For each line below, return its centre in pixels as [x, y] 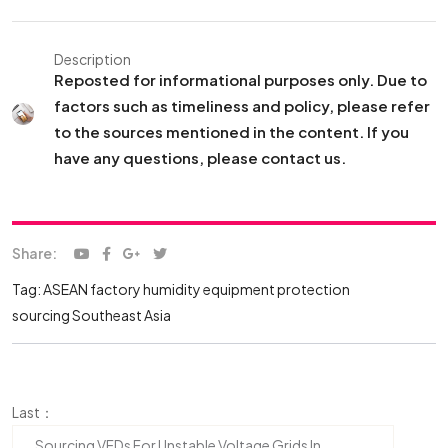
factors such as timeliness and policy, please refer [241, 105]
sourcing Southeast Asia [91, 315]
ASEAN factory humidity [122, 289]
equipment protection [276, 289]
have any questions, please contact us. [199, 157]
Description [92, 59]
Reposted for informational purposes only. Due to [240, 79]
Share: [34, 253]
